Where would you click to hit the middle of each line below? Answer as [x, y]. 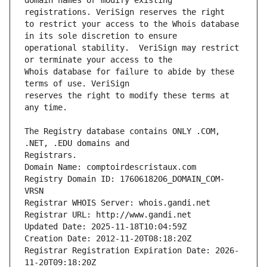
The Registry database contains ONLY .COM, [122, 131]
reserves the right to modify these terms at [127, 96]
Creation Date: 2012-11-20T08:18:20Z [108, 239]
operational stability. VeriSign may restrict [132, 48]
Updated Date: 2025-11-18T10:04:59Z [105, 227]
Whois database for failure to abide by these [129, 72]
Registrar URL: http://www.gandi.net [108, 215]
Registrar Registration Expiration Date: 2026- [132, 251]
